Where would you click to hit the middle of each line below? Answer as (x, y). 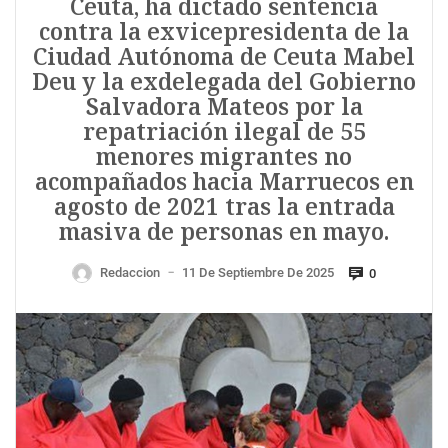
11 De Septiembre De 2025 (258, 273)
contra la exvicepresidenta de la (224, 32)
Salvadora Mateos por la (224, 107)
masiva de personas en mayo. (224, 232)
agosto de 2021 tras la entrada (224, 207)
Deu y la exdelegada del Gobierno (224, 82)
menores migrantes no (224, 157)
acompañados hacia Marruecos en (224, 182)
